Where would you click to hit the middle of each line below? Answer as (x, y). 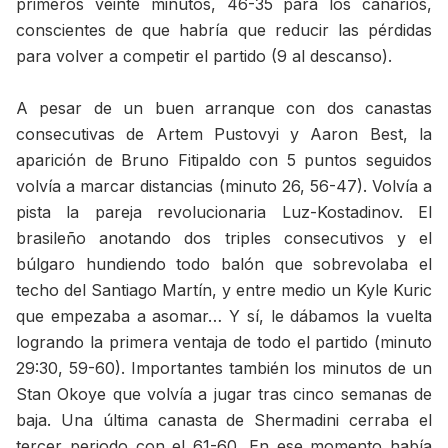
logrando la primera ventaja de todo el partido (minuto (224, 341)
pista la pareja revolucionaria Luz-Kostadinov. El (224, 211)
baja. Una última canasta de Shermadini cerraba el (224, 419)
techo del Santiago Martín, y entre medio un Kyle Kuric (224, 289)
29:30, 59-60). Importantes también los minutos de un (224, 367)
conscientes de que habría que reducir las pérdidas (224, 29)
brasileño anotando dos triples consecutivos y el (224, 237)
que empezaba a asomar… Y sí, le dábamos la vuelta (224, 315)
